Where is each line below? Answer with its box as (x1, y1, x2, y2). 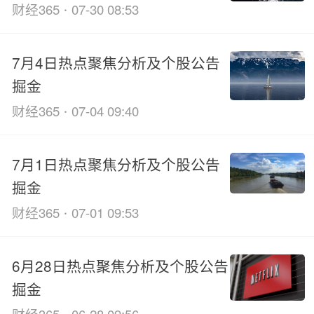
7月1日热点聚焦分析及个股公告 (11, 153, 220, 175)
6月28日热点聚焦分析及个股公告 (11, 255, 228, 277)
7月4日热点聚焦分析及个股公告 (11, 52, 220, 74)
